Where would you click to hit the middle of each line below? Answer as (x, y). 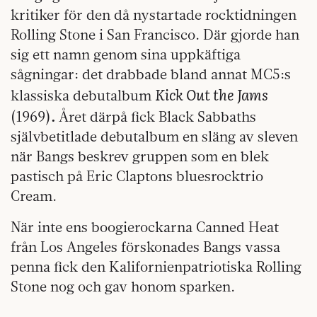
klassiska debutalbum (83, 96)
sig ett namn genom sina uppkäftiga (126, 54)
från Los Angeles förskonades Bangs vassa (145, 247)
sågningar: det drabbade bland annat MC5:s (151, 74)
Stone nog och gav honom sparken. (123, 287)
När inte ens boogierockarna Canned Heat (145, 227)
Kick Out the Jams (212, 94)
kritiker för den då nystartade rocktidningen (154, 15)
